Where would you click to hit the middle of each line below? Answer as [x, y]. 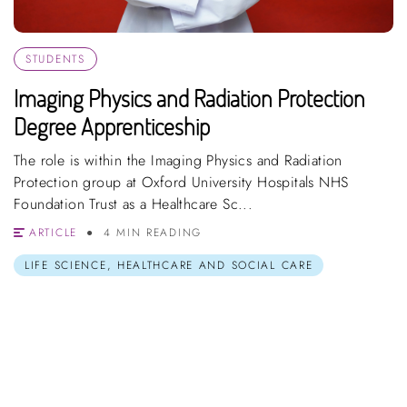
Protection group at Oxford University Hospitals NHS [181, 182]
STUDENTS [55, 59]
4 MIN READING [152, 232]
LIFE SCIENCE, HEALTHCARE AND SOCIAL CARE [169, 265]
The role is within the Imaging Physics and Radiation [178, 160]
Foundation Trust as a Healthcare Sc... [134, 203]
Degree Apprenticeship [112, 126]
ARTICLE [53, 232]
